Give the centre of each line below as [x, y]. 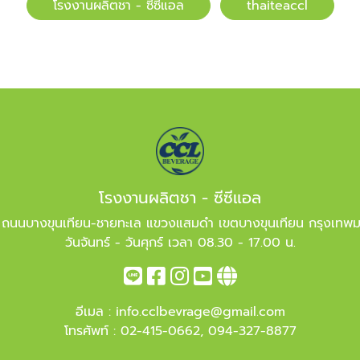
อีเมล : [95, 312]
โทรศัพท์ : [92, 331]
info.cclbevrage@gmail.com [200, 312]
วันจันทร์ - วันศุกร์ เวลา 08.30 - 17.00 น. [180, 243]
